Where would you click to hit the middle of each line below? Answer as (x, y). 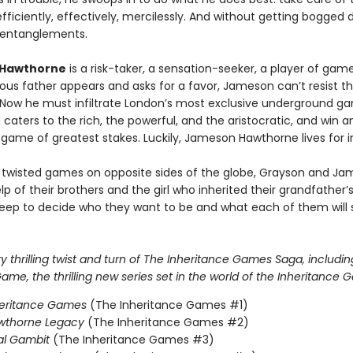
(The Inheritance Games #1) (169, 305)
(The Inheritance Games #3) (133, 340)
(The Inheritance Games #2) (168, 322)
